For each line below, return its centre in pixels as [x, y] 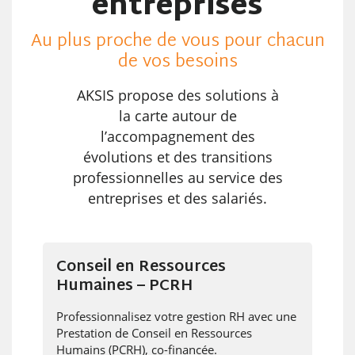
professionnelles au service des [177, 177]
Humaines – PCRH [124, 286]
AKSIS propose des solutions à [177, 95]
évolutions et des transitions [177, 157]
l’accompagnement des [177, 136]
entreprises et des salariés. [177, 198]
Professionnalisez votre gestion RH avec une [176, 316]
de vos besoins [177, 63]
